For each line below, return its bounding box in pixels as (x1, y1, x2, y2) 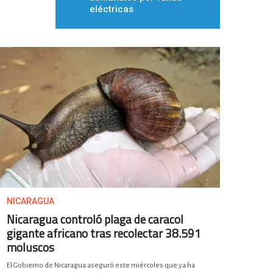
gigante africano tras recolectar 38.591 (7, 224, 201, 243)
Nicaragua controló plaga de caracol (7, 210, 183, 229)
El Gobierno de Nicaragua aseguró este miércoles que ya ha (7, 261, 195, 270)
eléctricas (90, 3, 133, 15)
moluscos (7, 238, 54, 257)
